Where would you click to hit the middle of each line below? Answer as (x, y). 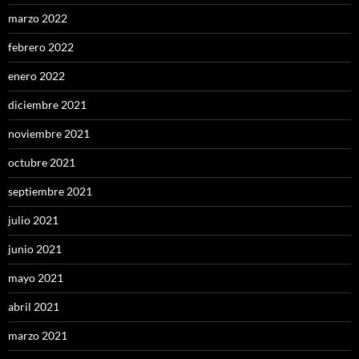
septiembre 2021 (50, 191)
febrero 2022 (41, 46)
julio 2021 (33, 220)
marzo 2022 (38, 18)
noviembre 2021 (49, 133)
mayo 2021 (36, 277)
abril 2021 (34, 306)
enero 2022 (36, 75)
